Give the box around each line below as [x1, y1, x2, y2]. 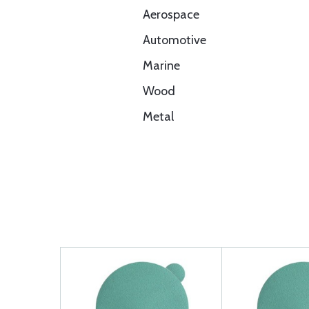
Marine [143, 58, 180, 73]
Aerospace [143, 7, 199, 22]
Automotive [143, 32, 206, 48]
